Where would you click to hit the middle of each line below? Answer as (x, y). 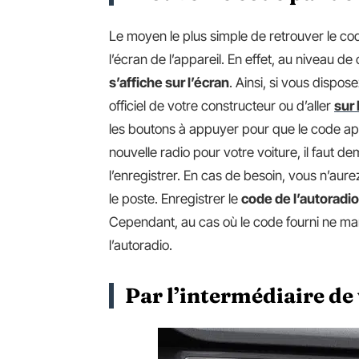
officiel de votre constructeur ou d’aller (222, 105)
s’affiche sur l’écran (169, 82)
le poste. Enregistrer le (175, 198)
